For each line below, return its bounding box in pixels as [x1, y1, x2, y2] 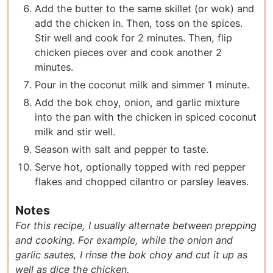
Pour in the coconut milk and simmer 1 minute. [35, 79, 250, 91]
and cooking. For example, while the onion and [15, 234, 233, 247]
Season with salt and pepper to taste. [35, 143, 209, 156]
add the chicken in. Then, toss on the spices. [35, 17, 243, 30]
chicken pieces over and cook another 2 [35, 46, 222, 59]
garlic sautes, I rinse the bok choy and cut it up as [15, 249, 248, 261]
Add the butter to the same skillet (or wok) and [35, 2, 255, 15]
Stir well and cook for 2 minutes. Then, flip [35, 32, 233, 44]
